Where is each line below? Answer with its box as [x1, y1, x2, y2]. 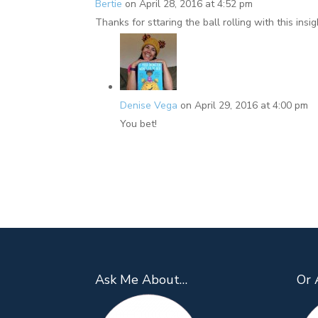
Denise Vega [120, 98, 178, 112]
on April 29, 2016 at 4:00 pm [180, 98, 309, 112]
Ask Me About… [95, 271, 188, 289]
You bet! [120, 116, 158, 131]
